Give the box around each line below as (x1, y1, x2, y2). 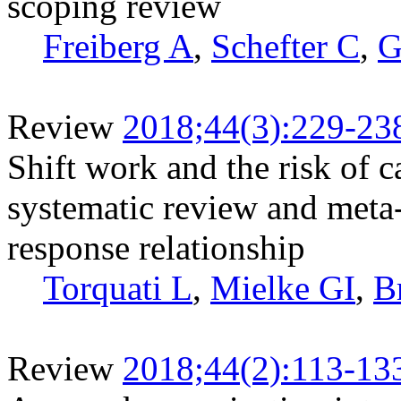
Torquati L (43, 268, 192, 307)
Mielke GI (210, 268, 355, 307)
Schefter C (211, 26, 360, 65)
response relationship (7, 227, 305, 267)
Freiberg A (43, 26, 193, 65)
